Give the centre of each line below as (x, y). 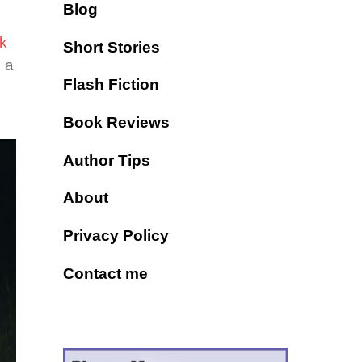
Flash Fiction (111, 85)
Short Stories (111, 47)
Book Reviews (116, 123)
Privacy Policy (116, 236)
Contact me (105, 273)
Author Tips (106, 160)
